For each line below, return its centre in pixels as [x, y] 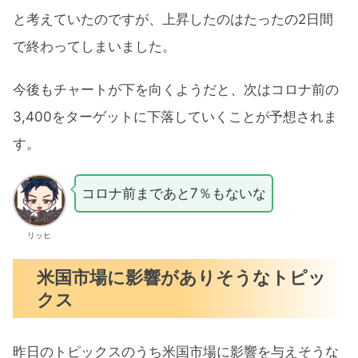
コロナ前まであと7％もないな [173, 193]
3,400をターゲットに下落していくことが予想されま [175, 117]
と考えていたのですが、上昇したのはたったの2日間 [173, 19]
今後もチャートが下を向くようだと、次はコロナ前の [176, 90]
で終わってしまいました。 [94, 46]
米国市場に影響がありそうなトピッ [182, 277]
